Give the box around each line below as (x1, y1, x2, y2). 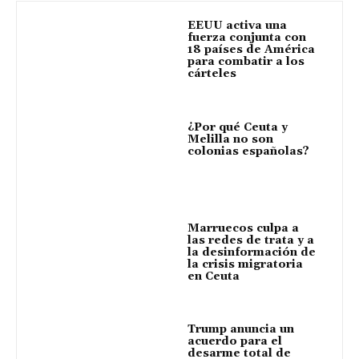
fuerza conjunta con (188, 30, 306, 46)
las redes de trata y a (188, 232, 314, 248)
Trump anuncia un (188, 322, 294, 337)
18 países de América (188, 42, 315, 58)
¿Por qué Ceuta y (188, 119, 288, 135)
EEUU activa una (188, 18, 287, 34)
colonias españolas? (188, 143, 309, 159)
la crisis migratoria (188, 256, 303, 272)
